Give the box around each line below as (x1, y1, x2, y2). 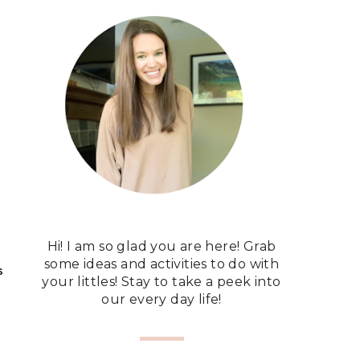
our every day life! (101, 292, 222, 307)
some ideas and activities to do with (43, 256, 280, 272)
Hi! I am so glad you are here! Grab (47, 239, 276, 254)
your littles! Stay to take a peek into (42, 274, 281, 289)
